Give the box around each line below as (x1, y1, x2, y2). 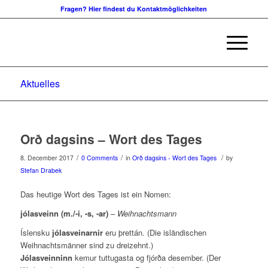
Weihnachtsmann (114, 208, 176, 220)
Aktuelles (20, 77, 60, 90)
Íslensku (20, 227, 52, 239)
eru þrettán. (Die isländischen (102, 227, 206, 239)
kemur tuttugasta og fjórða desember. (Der (72, 252, 221, 264)
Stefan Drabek (20, 166, 62, 175)
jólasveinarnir (51, 227, 103, 239)
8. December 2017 (20, 153, 74, 162)
